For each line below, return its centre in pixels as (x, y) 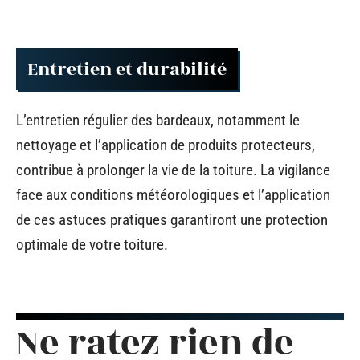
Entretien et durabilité (127, 69)
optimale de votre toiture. (92, 245)
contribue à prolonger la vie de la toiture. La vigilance (173, 170)
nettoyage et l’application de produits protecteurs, (166, 145)
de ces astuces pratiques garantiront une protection (172, 220)
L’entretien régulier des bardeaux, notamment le (158, 120)
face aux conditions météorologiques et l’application (173, 195)
